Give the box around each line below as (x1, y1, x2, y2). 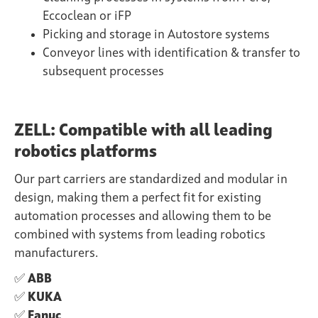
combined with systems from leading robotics (14, 228, 265, 241)
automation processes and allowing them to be (14, 209, 271, 223)
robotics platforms (14, 143, 157, 161)
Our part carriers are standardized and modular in (14, 172, 287, 186)
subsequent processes (43, 65, 164, 78)
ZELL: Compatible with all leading (14, 122, 273, 140)
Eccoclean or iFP (43, 9, 131, 23)
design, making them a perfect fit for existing (14, 191, 261, 204)
